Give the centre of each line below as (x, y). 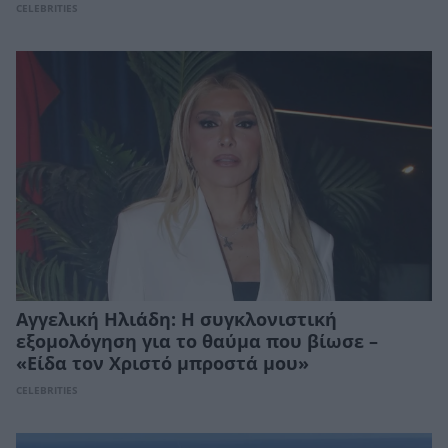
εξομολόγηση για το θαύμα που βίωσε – (197, 341)
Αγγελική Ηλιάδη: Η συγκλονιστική (176, 319)
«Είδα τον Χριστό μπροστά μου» (162, 363)
